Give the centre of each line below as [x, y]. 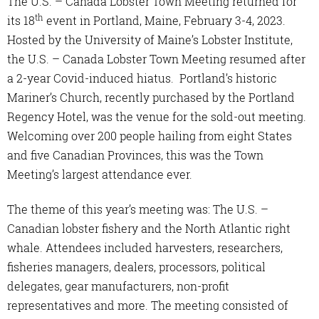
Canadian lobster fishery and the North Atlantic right [149, 228]
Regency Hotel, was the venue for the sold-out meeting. [157, 117]
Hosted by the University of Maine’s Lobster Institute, [150, 40]
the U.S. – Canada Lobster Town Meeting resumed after [156, 59]
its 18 [21, 21]
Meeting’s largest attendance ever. [100, 174]
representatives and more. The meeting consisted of [148, 305]
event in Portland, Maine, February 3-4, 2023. [164, 21]
